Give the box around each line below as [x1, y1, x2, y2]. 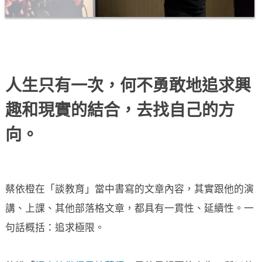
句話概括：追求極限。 [5, 223, 105, 233]
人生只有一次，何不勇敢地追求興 [5, 78, 251, 95]
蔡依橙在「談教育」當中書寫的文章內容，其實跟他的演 [5, 184, 254, 195]
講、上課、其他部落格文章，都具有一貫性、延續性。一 [5, 204, 254, 214]
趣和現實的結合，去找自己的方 [5, 103, 235, 120]
